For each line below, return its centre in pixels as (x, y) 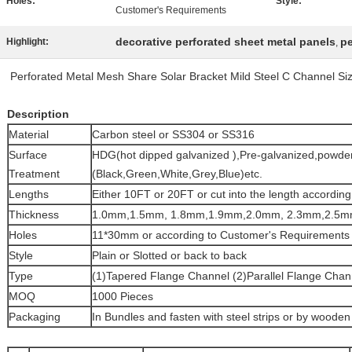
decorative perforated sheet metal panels (225, 42)
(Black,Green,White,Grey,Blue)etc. (177, 174)
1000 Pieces (123, 296)
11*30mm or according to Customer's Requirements (221, 235)
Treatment (34, 174)
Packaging (35, 317)
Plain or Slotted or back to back (169, 255)
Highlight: (27, 42)
